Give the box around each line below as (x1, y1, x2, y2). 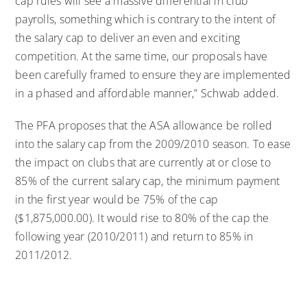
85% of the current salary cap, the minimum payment (15, 173, 280, 188)
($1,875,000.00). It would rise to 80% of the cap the (15, 210, 269, 225)
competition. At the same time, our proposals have (15, 48, 268, 64)
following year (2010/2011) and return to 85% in (15, 228, 254, 244)
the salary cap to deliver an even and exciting (15, 29, 241, 45)
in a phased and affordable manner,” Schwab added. (15, 85, 280, 101)
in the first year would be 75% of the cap (15, 191, 219, 207)
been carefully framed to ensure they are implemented (15, 66, 291, 82)
